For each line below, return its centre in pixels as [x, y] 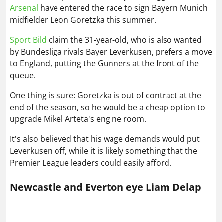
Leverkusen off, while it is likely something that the [104, 150]
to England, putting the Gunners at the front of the [104, 63]
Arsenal [24, 8]
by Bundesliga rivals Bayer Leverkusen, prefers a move [111, 51]
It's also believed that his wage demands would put [105, 139]
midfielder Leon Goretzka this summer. [83, 20]
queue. [23, 75]
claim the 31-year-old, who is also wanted [124, 39]
